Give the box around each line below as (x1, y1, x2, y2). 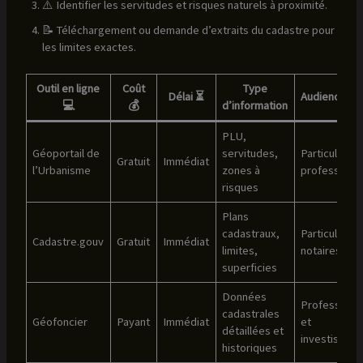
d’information (222, 98, 288, 113)
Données (222, 289, 267, 305)
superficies (222, 260, 278, 275)
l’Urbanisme (32, 163, 92, 178)
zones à (222, 163, 261, 178)
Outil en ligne (36, 81, 100, 96)
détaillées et (222, 323, 284, 339)
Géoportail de (32, 146, 100, 161)
